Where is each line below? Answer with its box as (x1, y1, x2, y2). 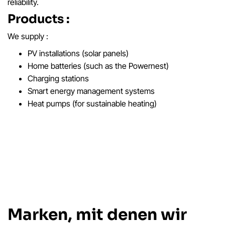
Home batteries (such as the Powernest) (28, 61, 169, 71)
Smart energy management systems (28, 86, 155, 96)
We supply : (8, 31, 48, 42)
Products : (8, 12, 70, 27)
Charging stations (28, 73, 89, 84)
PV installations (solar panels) (28, 48, 129, 59)
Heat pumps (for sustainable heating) (28, 98, 157, 109)
